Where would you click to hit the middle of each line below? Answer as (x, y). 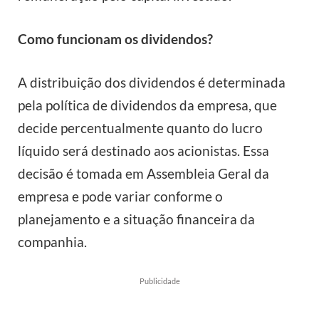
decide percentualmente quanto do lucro (140, 128)
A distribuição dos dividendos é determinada (152, 83)
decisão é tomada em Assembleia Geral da (143, 174)
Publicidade (159, 281)
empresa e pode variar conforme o (120, 197)
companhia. (52, 242)
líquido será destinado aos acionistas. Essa (143, 151)
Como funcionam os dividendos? (115, 39)
